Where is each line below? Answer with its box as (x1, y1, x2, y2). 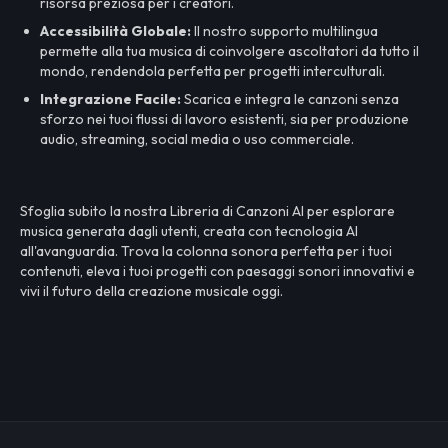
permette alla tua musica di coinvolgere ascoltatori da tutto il (40, 42, 419, 60)
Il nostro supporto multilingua (191, 22, 378, 40)
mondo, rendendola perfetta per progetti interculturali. (40, 62, 385, 80)
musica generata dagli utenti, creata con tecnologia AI (20, 222, 358, 240)
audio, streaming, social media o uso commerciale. (40, 130, 354, 148)
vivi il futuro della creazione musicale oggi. (20, 282, 283, 300)
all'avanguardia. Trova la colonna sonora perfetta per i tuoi (20, 242, 392, 260)
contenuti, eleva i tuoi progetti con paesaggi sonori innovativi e (20, 262, 415, 280)
